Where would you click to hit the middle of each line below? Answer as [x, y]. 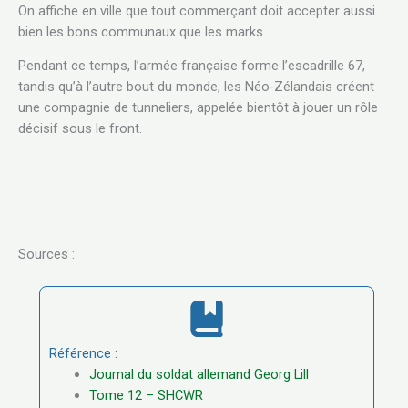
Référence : [83, 353]
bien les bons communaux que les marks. [142, 31]
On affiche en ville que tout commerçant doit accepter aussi [197, 10]
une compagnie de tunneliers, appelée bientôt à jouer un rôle [198, 108]
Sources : [46, 254]
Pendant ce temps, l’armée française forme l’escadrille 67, [192, 66]
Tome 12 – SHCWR [146, 395]
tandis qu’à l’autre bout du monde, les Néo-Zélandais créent [196, 87]
